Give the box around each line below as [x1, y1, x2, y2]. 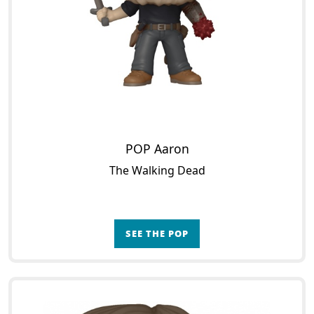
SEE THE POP [125, 227, 189, 240]
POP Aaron [125, 140, 189, 157]
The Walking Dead [109, 163, 205, 178]
